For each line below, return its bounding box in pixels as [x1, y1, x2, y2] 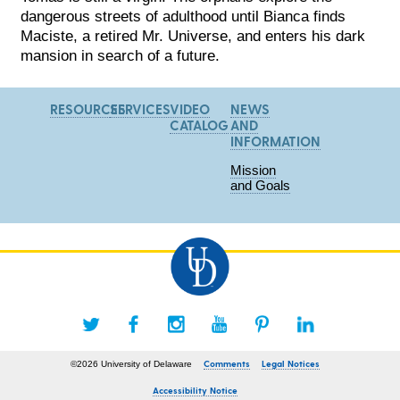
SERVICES [110, 100, 171, 117]
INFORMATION [229, 132, 321, 149]
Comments [204, 358, 251, 370]
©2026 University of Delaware [71, 359, 193, 370]
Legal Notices [262, 358, 321, 370]
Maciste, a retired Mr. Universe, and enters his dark [21, 27, 366, 44]
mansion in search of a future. [21, 46, 221, 63]
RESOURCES [50, 100, 126, 117]
